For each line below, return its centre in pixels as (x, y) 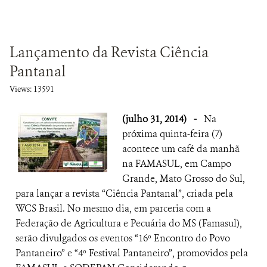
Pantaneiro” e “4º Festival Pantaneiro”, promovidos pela (132, 253)
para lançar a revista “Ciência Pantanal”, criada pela (124, 193)
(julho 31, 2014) (156, 119)
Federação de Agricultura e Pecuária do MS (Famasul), (129, 223)
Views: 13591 (32, 89)
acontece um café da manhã (181, 149)
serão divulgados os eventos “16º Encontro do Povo (123, 238)
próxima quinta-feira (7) (172, 134)
